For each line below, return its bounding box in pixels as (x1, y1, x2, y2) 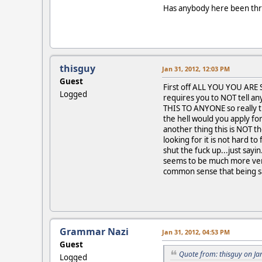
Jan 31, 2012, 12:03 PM (162, 64, 230, 73)
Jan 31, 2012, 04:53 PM (162, 227, 230, 236)
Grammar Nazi (60, 225, 129, 238)
